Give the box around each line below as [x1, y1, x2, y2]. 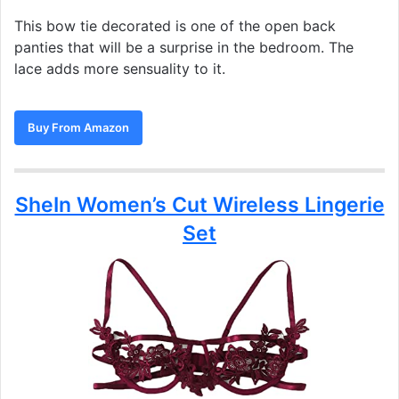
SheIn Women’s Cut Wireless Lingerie [14, 191, 385, 217]
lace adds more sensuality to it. [14, 59, 225, 77]
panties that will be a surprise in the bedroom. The [14, 37, 354, 56]
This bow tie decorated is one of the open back [14, 16, 336, 35]
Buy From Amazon [28, 119, 129, 134]
